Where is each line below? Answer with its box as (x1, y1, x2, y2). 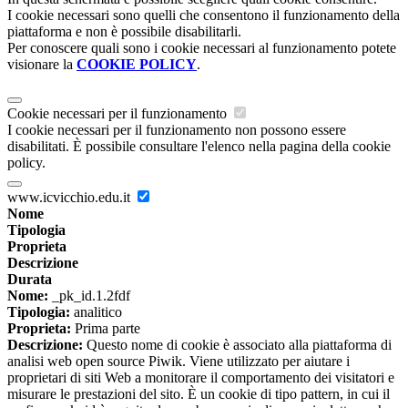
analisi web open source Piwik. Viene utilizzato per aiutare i (7, 353, 350, 370)
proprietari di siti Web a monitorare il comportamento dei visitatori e (7, 370, 394, 386)
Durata (7, 271, 52, 288)
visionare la (7, 56, 76, 73)
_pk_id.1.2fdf (48, 288, 130, 304)
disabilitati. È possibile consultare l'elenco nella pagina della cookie (7, 138, 391, 155)
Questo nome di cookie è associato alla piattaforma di (83, 337, 392, 353)
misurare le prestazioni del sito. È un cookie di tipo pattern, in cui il (7, 386, 390, 403)
